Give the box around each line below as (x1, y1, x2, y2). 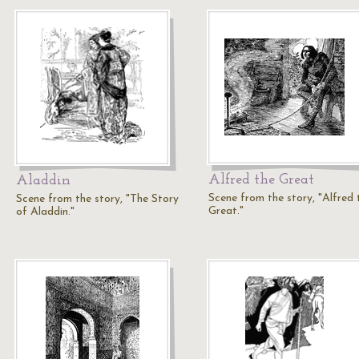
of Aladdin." (16, 206, 75, 218)
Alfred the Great (208, 172, 314, 188)
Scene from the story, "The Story (16, 193, 179, 205)
